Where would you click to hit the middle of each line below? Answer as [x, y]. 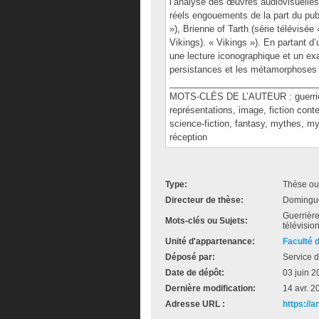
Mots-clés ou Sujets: [206, 221]
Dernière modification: [210, 288]
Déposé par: [190, 257]
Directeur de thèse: [204, 200]
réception [188, 137]
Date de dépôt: [195, 273]
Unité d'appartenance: [210, 241]
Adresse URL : [195, 304]
